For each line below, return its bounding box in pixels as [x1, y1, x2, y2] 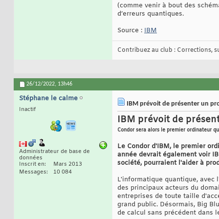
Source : [117, 26, 144, 35]
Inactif [19, 106, 36, 113]
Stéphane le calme [19, 94, 78, 103]
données [19, 154, 43, 162]
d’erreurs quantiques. [117, 10, 184, 19]
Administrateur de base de [19, 148, 90, 155]
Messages [19, 169, 46, 176]
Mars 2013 [53, 161, 82, 168]
